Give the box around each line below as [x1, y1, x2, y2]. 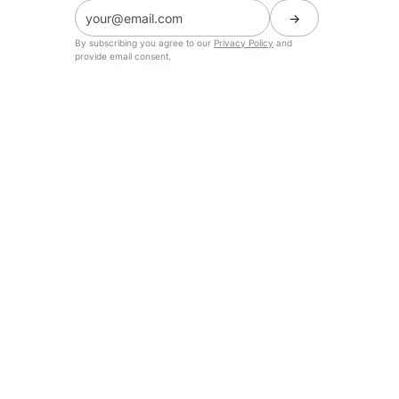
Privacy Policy [214, 37, 273, 49]
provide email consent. [75, 51, 171, 62]
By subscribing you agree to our [75, 37, 214, 49]
